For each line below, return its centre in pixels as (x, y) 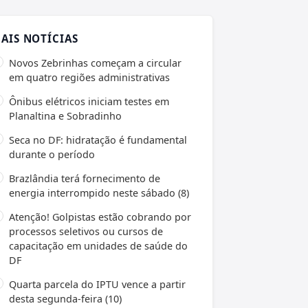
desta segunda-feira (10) (65, 298)
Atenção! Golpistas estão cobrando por (100, 217)
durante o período (52, 154)
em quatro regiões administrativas (89, 77)
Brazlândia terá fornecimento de (85, 178)
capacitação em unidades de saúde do (98, 245)
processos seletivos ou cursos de (86, 231)
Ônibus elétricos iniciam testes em (89, 101)
